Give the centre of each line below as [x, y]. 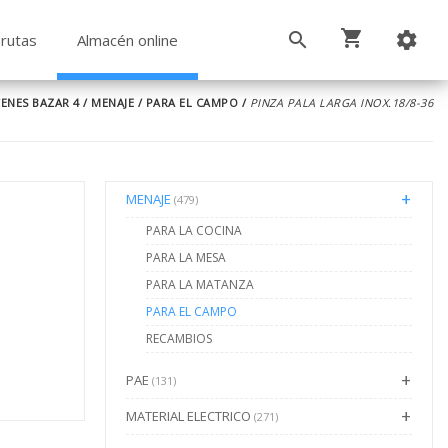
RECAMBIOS [178, 338]
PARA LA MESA [185, 257]
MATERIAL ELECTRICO [189, 416]
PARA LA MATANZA [199, 284]
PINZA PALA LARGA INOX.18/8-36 [341, 102]
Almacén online [127, 40]
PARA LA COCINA [193, 230]
